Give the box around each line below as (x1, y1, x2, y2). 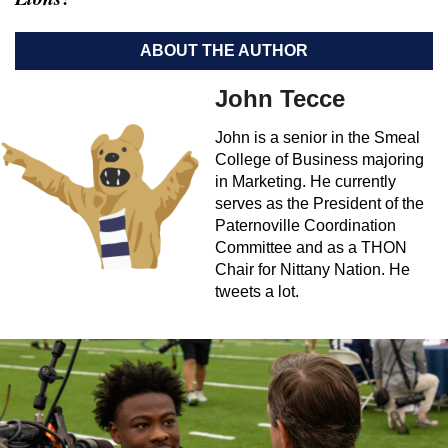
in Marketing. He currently (215, 173, 396, 190)
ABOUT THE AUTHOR (140, 42, 308, 59)
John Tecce (215, 85, 345, 112)
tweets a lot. (215, 283, 299, 300)
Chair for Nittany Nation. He (215, 261, 410, 278)
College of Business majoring (215, 151, 424, 168)
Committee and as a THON (215, 239, 407, 256)
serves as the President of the (215, 195, 424, 212)
